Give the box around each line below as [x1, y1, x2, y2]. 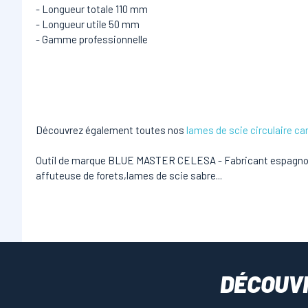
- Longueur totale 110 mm [36, 3, 148, 15]
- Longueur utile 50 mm [36, 18, 140, 30]
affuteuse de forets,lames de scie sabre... [36, 169, 222, 181]
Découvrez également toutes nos [36, 124, 186, 136]
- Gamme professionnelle [36, 33, 148, 45]
